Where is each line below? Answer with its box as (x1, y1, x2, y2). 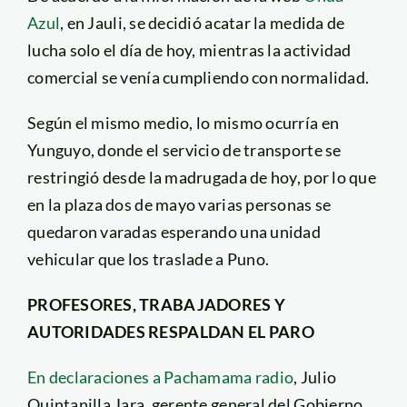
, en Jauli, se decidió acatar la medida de (60, 12, 345, 33)
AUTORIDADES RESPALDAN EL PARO (26, 321, 314, 342)
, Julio (293, 366, 337, 387)
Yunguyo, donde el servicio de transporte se (26, 139, 342, 160)
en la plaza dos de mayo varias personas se (26, 194, 332, 214)
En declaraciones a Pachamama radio (26, 366, 294, 387)
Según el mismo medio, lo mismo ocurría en (26, 112, 340, 133)
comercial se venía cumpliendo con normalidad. (26, 66, 370, 87)
